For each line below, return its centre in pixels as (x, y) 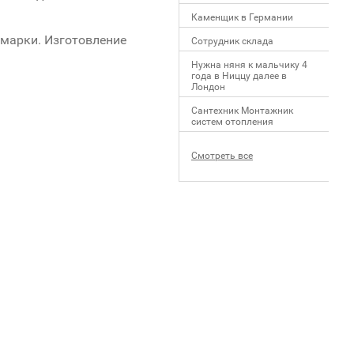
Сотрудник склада (232, 41)
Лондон (208, 87)
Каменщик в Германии (242, 17)
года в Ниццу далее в (239, 76)
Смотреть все (222, 156)
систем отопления (232, 122)
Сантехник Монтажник (242, 111)
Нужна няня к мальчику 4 (249, 65)
